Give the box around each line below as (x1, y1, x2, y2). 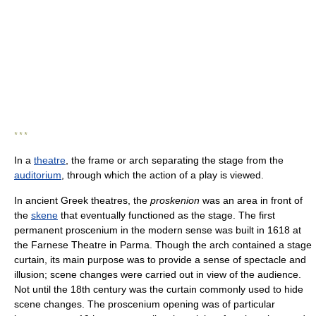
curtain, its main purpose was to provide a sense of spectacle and (14, 253, 306, 265)
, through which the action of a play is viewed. (61, 169, 264, 181)
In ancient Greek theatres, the (14, 194, 150, 206)
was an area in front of (200, 194, 303, 206)
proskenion (150, 194, 200, 206)
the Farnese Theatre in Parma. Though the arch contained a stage (14, 238, 312, 250)
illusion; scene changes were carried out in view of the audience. (14, 268, 301, 280)
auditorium (14, 169, 61, 181)
